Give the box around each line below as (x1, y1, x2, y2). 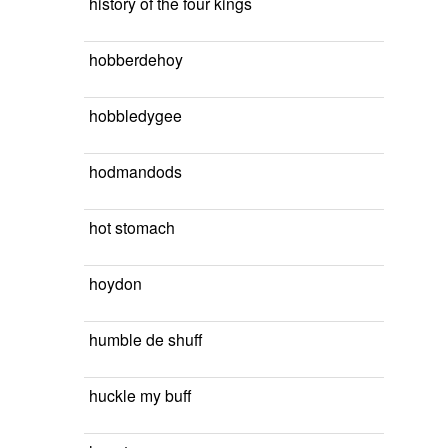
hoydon (89, 272, 142, 294)
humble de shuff (89, 328, 202, 350)
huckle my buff (89, 384, 191, 406)
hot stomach (89, 216, 175, 238)
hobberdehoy (89, 48, 183, 70)
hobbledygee (89, 104, 182, 126)
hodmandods (89, 160, 182, 182)
